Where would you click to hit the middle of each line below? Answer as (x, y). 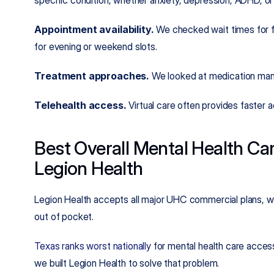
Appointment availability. (94, 29)
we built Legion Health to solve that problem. (127, 263)
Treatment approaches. (92, 76)
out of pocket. (64, 217)
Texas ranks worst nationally (93, 246)
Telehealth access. (80, 105)
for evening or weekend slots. (96, 46)
